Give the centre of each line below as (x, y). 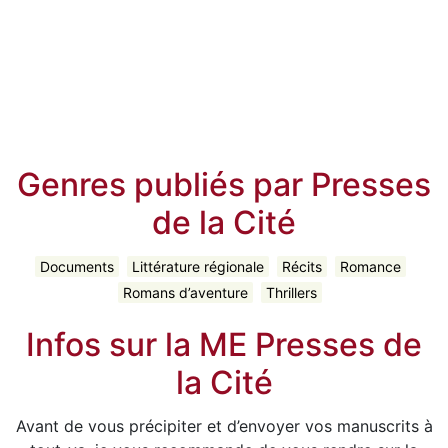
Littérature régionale (197, 266)
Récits (301, 266)
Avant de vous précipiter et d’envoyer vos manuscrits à (224, 426)
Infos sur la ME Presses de (224, 345)
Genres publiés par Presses (224, 184)
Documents (76, 266)
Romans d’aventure (185, 292)
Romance (370, 266)
